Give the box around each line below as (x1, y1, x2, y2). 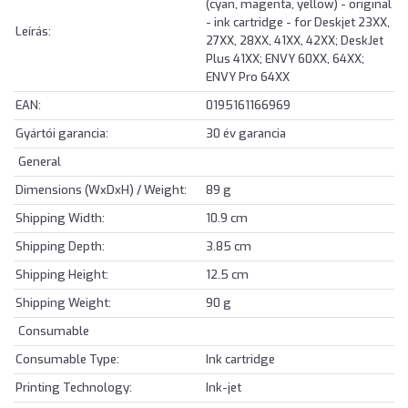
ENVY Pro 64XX (206, 68, 290, 85)
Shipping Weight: (15, 294, 111, 311)
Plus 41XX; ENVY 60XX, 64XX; (206, 50, 364, 66)
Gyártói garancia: (15, 125, 108, 141)
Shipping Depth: (15, 238, 105, 254)
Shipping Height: (15, 266, 108, 282)
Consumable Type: (15, 351, 119, 367)
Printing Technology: (15, 379, 132, 395)
